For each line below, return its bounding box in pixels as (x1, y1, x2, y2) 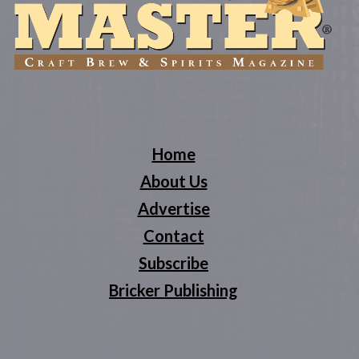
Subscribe (139, 252, 208, 272)
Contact (143, 225, 204, 245)
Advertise (137, 198, 210, 218)
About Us (139, 171, 208, 191)
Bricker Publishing (109, 280, 238, 300)
